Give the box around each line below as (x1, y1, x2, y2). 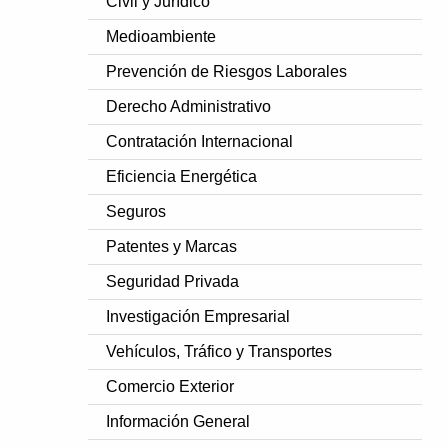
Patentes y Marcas (106, 237, 238, 255)
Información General (106, 412, 251, 430)
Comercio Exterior (106, 377, 235, 395)
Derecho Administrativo (106, 97, 272, 115)
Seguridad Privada (106, 272, 240, 290)
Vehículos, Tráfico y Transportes (106, 342, 333, 360)
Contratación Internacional (106, 132, 294, 150)
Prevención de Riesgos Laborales (106, 62, 348, 80)
